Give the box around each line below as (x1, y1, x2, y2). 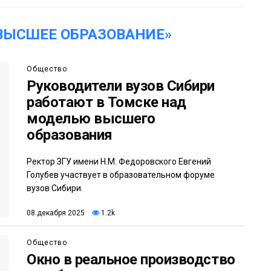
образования (27, 126, 113, 143)
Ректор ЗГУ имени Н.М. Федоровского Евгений (27, 156, 211, 166)
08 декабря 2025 (27, 208, 85, 217)
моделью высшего (27, 109, 155, 127)
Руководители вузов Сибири (27, 77, 215, 94)
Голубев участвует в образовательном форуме (27, 169, 215, 180)
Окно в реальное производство (27, 250, 235, 268)
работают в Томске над (27, 93, 186, 111)
